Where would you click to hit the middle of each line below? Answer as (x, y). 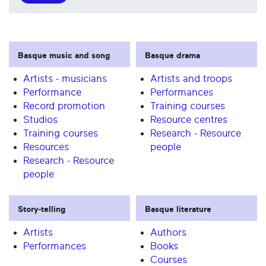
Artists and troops (191, 79)
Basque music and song (64, 56)
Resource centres (189, 120)
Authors (168, 233)
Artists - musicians (65, 79)
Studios (40, 120)
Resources (46, 147)
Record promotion (64, 106)
